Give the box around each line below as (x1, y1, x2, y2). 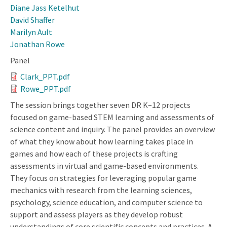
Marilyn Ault (10, 26, 52, 37)
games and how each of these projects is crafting (10, 148, 178, 159)
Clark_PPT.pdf (20, 71, 70, 82)
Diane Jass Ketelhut (10, 2, 80, 13)
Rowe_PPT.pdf (20, 83, 71, 94)
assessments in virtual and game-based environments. (10, 160, 199, 171)
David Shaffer (10, 14, 55, 25)
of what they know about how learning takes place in (10, 136, 193, 146)
